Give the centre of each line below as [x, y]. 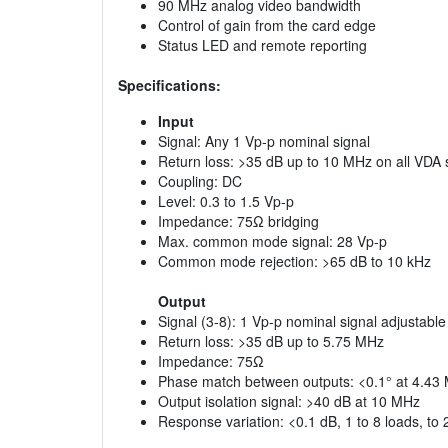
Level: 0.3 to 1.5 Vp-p [226, 201]
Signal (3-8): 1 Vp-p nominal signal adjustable [302, 321]
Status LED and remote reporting [262, 45]
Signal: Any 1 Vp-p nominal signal [264, 141]
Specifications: [169, 85]
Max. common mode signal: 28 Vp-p [272, 241]
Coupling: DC [200, 181]
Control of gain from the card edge [267, 25]
